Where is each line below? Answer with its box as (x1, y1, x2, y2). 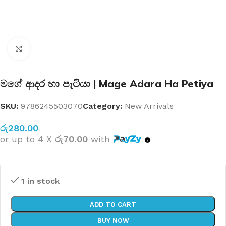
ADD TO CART (90, 201, 136, 208)
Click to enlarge (30, 44, 88, 53)
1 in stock (21, 176, 60, 186)
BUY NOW (97, 217, 129, 224)
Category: (83, 101, 122, 111)
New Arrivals (125, 101, 174, 111)
